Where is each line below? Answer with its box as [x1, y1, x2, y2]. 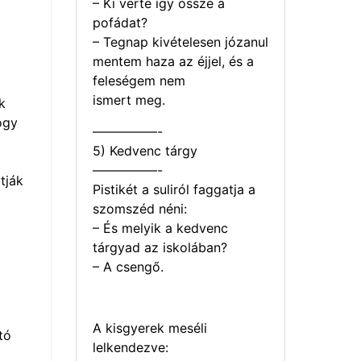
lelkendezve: [93, 339, 168, 356]
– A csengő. [93, 258, 164, 275]
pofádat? [93, 15, 147, 31]
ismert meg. [93, 92, 165, 109]
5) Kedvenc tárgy [93, 142, 197, 159]
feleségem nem [93, 73, 185, 89]
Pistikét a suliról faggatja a [93, 180, 255, 197]
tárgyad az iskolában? [93, 239, 227, 255]
